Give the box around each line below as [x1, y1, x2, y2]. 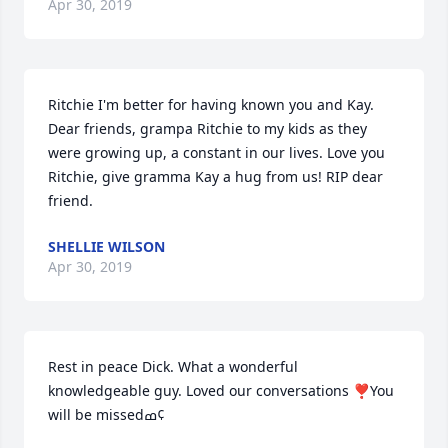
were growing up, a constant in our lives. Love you [48, 143, 385, 162]
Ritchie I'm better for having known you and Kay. [48, 95, 374, 114]
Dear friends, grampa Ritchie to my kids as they [48, 119, 367, 138]
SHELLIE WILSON [48, 237, 165, 256]
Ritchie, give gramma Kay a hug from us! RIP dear [48, 167, 383, 186]
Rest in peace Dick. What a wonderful [48, 357, 298, 376]
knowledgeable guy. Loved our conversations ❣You [48, 381, 394, 400]
